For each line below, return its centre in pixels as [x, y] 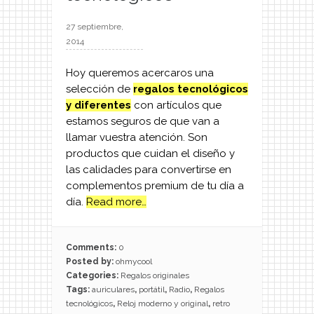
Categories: [93, 276]
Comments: [92, 248]
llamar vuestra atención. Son [137, 138]
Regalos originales [155, 276]
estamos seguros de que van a [143, 122]
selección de [100, 89]
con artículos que [176, 105]
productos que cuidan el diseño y [150, 154]
